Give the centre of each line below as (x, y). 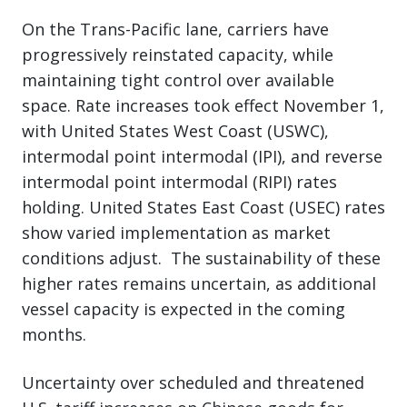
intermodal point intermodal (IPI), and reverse (202, 156)
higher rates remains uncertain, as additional (199, 283)
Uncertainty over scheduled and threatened (193, 382)
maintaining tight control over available (178, 79)
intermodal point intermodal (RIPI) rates (179, 181)
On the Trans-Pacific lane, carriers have (175, 29)
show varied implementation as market (176, 232)
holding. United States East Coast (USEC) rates (203, 207)
